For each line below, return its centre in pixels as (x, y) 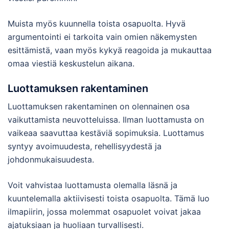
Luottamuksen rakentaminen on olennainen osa (99, 106)
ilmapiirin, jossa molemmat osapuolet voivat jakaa (104, 211)
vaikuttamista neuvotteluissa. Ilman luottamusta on (106, 119)
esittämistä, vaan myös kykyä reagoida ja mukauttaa (110, 50)
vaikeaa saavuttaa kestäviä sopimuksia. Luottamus (106, 133)
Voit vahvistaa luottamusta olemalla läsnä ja (93, 185)
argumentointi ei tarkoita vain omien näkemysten (102, 37)
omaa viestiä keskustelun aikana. (71, 63)
